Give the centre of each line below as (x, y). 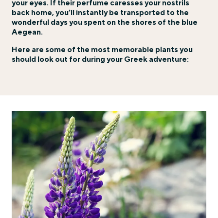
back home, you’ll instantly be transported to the (100, 12)
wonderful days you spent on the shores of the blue (105, 22)
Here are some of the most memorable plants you (102, 49)
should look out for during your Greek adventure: (100, 59)
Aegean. (27, 32)
